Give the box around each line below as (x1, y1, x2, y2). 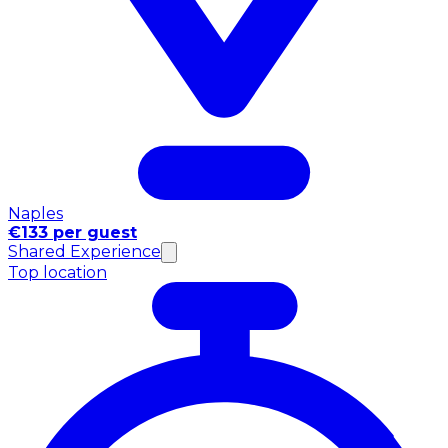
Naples (8, 204, 63, 224)
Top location (8, 263, 107, 283)
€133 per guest (8, 223, 137, 243)
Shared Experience (8, 242, 161, 262)
